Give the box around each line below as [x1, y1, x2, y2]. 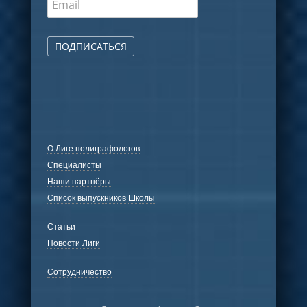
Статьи [47, 220, 75, 232]
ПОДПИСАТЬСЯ [54, 39, 127, 53]
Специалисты [47, 158, 101, 171]
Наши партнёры [47, 175, 111, 187]
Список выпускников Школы [47, 191, 155, 204]
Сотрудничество [47, 265, 112, 278]
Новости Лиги [47, 236, 100, 249]
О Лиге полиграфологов [47, 142, 140, 154]
